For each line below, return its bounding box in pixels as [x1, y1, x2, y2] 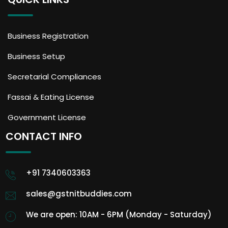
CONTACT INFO [6, 129, 82, 144]
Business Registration [8, 30, 89, 41]
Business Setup [8, 50, 65, 62]
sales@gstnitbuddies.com [26, 188, 132, 199]
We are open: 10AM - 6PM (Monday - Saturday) [26, 209, 212, 220]
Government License [8, 111, 86, 123]
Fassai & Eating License [8, 91, 94, 102]
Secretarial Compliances [8, 71, 101, 82]
